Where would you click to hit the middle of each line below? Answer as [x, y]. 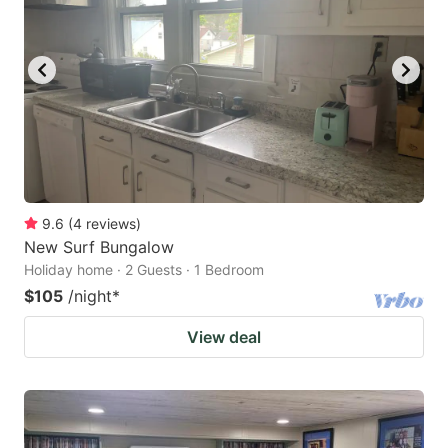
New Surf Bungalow [99, 247]
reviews [111, 224]
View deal [224, 337]
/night [90, 296]
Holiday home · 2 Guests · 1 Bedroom [144, 270]
